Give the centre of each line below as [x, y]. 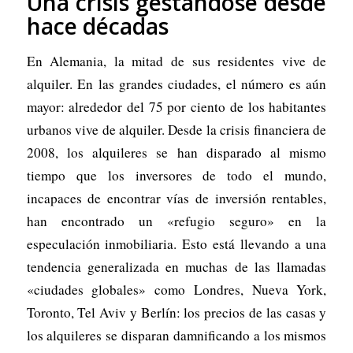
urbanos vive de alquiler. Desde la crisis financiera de [176, 129]
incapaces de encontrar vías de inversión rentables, [176, 198]
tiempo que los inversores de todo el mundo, [176, 175]
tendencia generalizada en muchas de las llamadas [176, 266]
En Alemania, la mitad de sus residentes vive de [176, 61]
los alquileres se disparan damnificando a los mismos [176, 335]
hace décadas [97, 26]
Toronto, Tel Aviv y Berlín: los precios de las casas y [176, 312]
